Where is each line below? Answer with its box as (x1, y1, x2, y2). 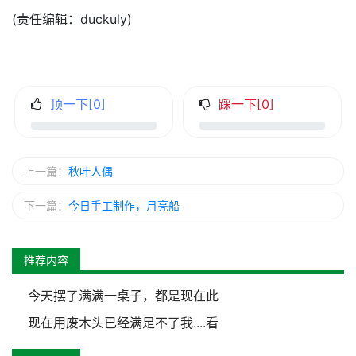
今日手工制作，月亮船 (68, 198, 180, 212)
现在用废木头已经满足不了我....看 (28, 314, 219, 331)
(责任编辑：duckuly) (12, 10, 132, 27)
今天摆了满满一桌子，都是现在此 (28, 287, 219, 304)
